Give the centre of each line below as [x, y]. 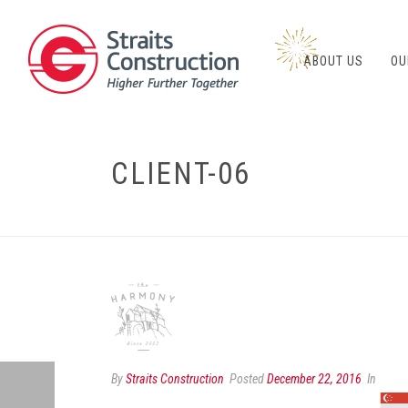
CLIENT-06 [181, 173]
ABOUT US [333, 61]
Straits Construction [175, 379]
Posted [247, 379]
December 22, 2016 [314, 379]
